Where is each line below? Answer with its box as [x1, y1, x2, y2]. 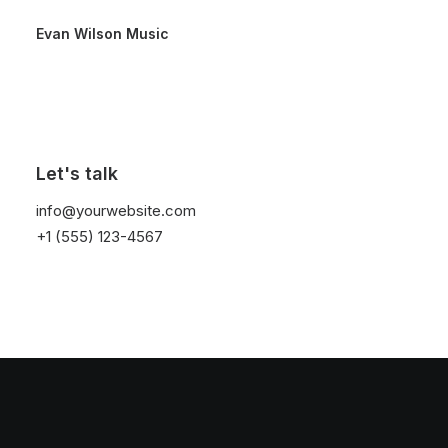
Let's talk [36, 163, 118, 184]
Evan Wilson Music [36, 25, 169, 42]
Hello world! [36, 116, 216, 164]
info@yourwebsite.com [36, 201, 196, 220]
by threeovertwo [108, 197, 220, 219]
